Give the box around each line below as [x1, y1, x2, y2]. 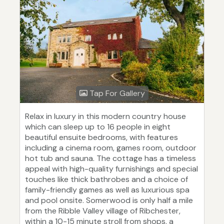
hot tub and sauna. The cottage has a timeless [25, 153, 196, 164]
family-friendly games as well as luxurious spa [25, 184, 189, 195]
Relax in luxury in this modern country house [25, 111, 186, 122]
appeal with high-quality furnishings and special [25, 163, 198, 174]
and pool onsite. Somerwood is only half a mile [25, 195, 193, 206]
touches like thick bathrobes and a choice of [25, 174, 188, 185]
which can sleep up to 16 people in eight [25, 121, 170, 132]
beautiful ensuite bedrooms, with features [25, 132, 178, 143]
